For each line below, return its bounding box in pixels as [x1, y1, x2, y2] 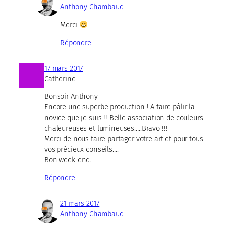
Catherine [44, 74, 76, 83]
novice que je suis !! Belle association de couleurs [44, 113, 203, 123]
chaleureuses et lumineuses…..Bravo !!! [44, 124, 168, 133]
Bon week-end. [44, 155, 92, 165]
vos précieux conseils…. [44, 145, 119, 154]
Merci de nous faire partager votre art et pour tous [44, 134, 203, 144]
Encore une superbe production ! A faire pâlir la [44, 102, 195, 112]
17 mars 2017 [44, 63, 83, 73]
